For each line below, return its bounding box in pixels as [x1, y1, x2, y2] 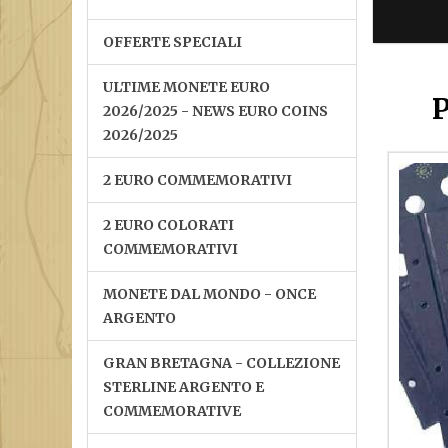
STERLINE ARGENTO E [103, 378, 264, 396]
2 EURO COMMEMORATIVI [103, 171, 292, 189]
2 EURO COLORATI [103, 216, 234, 234]
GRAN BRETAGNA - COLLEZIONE [103, 354, 340, 372]
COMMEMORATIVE [103, 402, 241, 420]
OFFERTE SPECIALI [103, 33, 242, 51]
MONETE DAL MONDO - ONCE [103, 285, 316, 303]
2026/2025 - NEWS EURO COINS [103, 102, 328, 120]
